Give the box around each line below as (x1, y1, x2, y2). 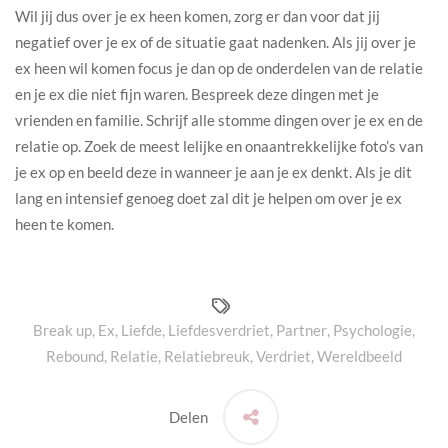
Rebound (46, 347, 104, 365)
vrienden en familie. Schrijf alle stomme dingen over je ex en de (15, 111, 423, 129)
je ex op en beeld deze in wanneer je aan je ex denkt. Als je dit (15, 163, 412, 181)
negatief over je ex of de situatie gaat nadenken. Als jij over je (15, 33, 416, 51)
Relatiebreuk (164, 347, 250, 365)
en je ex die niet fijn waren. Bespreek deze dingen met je (15, 85, 379, 103)
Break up (33, 321, 92, 339)
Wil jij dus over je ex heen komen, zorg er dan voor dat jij (15, 7, 380, 25)
